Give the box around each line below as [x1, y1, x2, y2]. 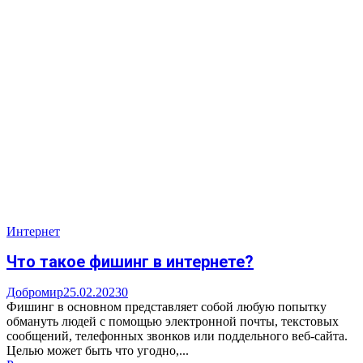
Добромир [6, 285, 63, 300]
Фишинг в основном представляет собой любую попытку [6, 300, 327, 314]
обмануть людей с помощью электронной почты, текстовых [6, 314, 339, 329]
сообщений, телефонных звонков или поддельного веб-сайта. [6, 329, 348, 344]
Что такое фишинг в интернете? [6, 252, 254, 272]
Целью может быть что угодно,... [6, 344, 189, 358]
